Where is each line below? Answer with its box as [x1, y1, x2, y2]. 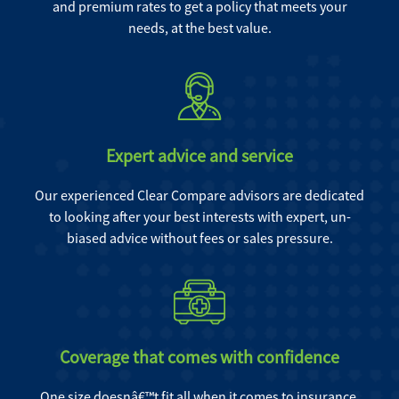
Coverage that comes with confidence [60, 346, 339, 368]
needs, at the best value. [127, 19, 272, 37]
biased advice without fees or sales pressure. [66, 229, 333, 247]
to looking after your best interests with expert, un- [48, 208, 351, 225]
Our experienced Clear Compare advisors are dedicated [35, 186, 364, 204]
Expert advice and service [106, 144, 293, 167]
